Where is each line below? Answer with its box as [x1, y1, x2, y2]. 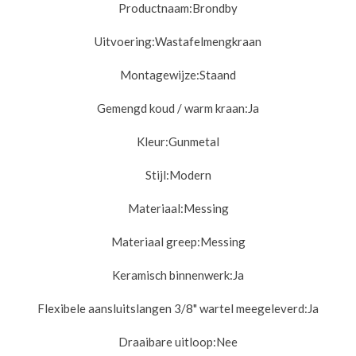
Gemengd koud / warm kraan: [97, 101, 248, 116]
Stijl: [145, 168, 169, 183]
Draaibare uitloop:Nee [118, 335, 238, 350]
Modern [168, 168, 211, 183]
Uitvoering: [95, 34, 155, 49]
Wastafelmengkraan [155, 34, 261, 49]
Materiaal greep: [110, 234, 200, 250]
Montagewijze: [120, 68, 199, 83]
